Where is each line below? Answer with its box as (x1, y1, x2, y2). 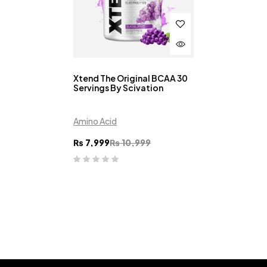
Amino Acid (73, 116, 117, 127)
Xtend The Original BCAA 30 (73, 73, 188, 84)
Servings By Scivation (73, 82, 164, 94)
